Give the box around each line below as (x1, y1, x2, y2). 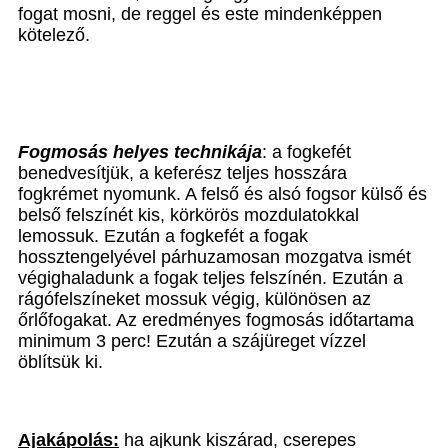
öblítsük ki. (18, 352, 103, 372)
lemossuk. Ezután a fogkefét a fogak (18, 226, 308, 246)
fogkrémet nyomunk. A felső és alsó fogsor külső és (18, 184, 427, 204)
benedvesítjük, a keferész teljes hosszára (18, 163, 347, 183)
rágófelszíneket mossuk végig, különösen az (18, 289, 371, 309)
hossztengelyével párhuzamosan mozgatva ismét (18, 247, 411, 267)
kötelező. (18, 25, 90, 45)
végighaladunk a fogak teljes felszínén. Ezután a (18, 268, 403, 288)
